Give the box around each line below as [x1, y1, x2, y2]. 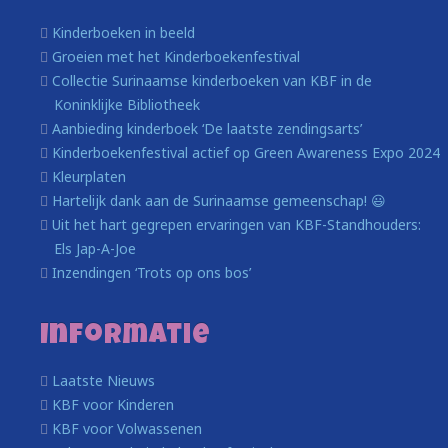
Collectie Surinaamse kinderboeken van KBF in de [52, 70, 372, 90]
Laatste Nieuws [52, 370, 155, 390]
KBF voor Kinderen [52, 394, 174, 414]
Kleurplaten [52, 166, 126, 186]
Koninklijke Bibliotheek [54, 94, 200, 114]
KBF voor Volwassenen [52, 418, 202, 438]
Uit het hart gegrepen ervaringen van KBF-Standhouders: [52, 214, 421, 234]
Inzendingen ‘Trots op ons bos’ [52, 262, 251, 282]
